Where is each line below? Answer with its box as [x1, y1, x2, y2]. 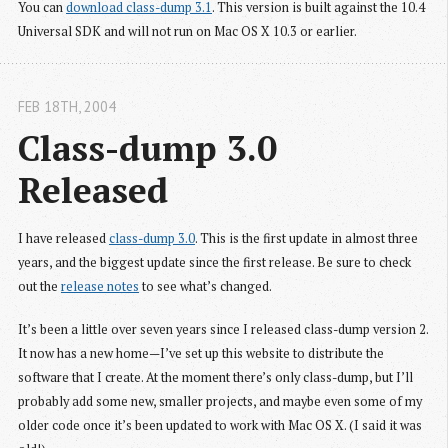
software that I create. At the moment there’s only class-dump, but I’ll [18, 369, 413, 387]
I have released [18, 230, 109, 248]
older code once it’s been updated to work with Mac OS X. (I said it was [18, 417, 422, 435]
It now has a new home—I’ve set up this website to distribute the [18, 345, 384, 363]
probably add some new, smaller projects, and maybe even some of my [18, 393, 422, 411]
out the [18, 278, 61, 296]
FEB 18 [18, 97, 60, 117]
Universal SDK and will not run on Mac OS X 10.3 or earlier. [18, 22, 357, 40]
